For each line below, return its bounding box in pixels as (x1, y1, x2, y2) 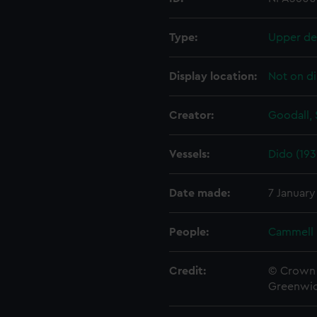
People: (169, 226, 209, 238)
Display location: (169, 71, 257, 82)
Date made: (169, 188, 230, 199)
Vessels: (169, 149, 209, 160)
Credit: (169, 265, 206, 277)
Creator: (169, 110, 214, 121)
